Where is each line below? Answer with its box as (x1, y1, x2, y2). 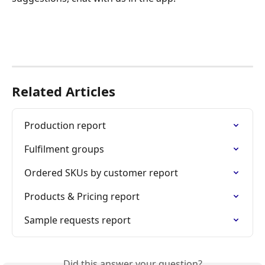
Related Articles (12, 82, 115, 100)
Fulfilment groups (24, 143, 104, 156)
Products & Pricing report (24, 190, 140, 203)
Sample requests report (24, 214, 131, 227)
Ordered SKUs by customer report (24, 166, 178, 179)
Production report (24, 119, 106, 132)
